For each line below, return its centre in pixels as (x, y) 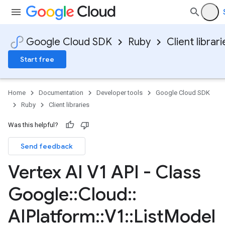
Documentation (61, 93)
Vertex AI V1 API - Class (104, 172)
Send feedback (47, 146)
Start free (37, 59)
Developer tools (120, 93)
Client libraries (69, 105)
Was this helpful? (33, 125)
